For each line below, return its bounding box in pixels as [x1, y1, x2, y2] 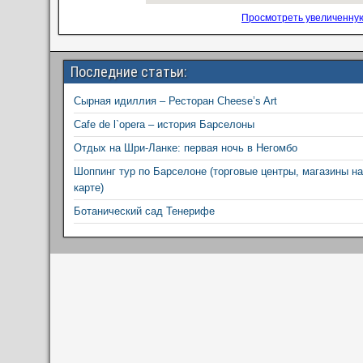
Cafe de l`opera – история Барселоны [74, 118, 254, 131]
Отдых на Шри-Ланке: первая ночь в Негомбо [74, 142, 297, 155]
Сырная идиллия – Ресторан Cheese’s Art [74, 95, 277, 108]
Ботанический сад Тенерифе [74, 205, 215, 218]
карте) [74, 181, 104, 194]
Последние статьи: [70, 63, 187, 81]
